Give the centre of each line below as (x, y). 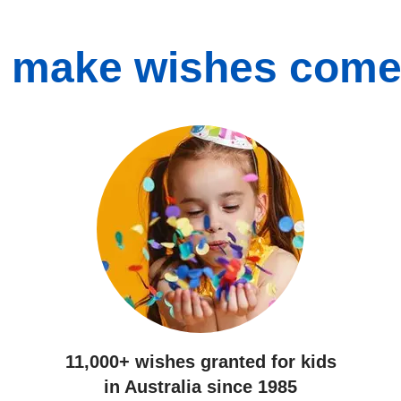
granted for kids (268, 362)
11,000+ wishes (132, 362)
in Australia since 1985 (200, 387)
